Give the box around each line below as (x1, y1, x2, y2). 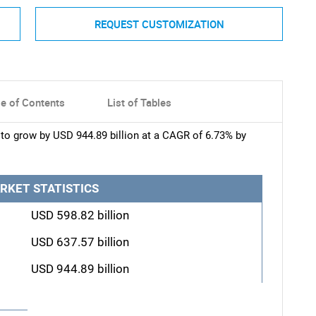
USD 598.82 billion (30, 209, 129, 223)
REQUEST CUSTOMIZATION (94, 16, 224, 31)
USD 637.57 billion (30, 236, 129, 250)
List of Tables (107, 95, 171, 110)
